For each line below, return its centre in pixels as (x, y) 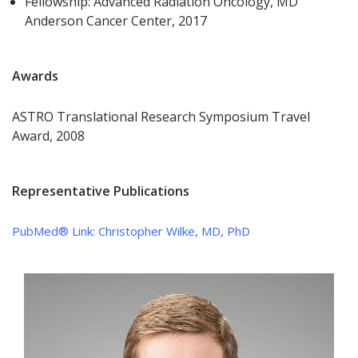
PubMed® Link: (55, 231)
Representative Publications (101, 191)
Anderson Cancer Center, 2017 (116, 21)
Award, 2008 (48, 136)
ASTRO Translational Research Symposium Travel (161, 117)
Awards (35, 76)
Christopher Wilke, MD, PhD (174, 231)
